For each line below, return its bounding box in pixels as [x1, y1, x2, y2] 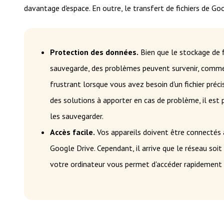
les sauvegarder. [50, 110, 103, 121]
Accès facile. [50, 126, 95, 137]
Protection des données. [50, 46, 138, 57]
